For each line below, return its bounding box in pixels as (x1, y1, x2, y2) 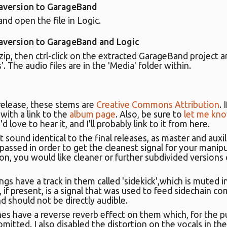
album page (69, 109, 116, 120)
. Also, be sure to (116, 109, 184, 120)
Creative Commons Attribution (96, 100, 219, 110)
